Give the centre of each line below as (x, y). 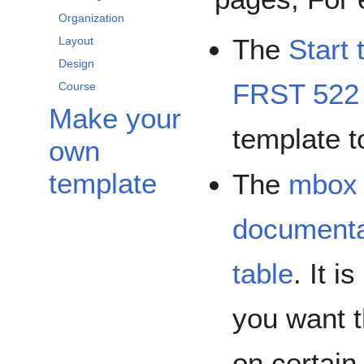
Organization (91, 18)
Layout (76, 41)
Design (76, 64)
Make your (115, 119)
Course (77, 87)
